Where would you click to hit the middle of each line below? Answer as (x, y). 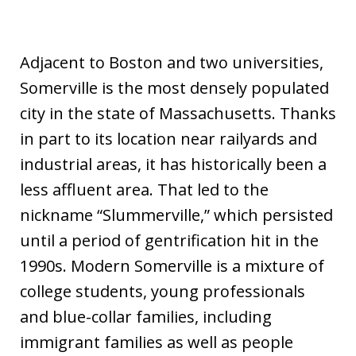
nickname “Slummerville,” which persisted (176, 215)
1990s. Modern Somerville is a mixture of (172, 265)
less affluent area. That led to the (144, 189)
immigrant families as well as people (157, 342)
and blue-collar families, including (146, 316)
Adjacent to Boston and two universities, (172, 62)
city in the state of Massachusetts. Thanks (178, 113)
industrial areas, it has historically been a (173, 164)
